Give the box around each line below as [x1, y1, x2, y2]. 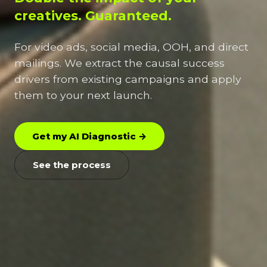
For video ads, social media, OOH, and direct [14, 40, 249, 53]
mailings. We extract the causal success [14, 56, 225, 69]
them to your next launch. [14, 88, 152, 101]
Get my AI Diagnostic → [32, 130, 147, 142]
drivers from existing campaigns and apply [14, 72, 241, 85]
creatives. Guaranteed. [14, 7, 172, 23]
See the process [33, 159, 111, 170]
